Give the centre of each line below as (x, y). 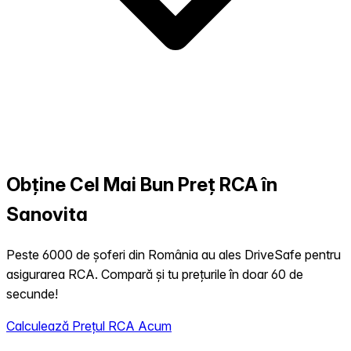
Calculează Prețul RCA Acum (89, 326)
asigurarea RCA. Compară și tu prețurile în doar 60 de (155, 275)
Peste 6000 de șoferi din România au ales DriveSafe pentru (174, 255)
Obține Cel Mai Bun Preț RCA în (142, 185)
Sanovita (47, 215)
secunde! (32, 294)
